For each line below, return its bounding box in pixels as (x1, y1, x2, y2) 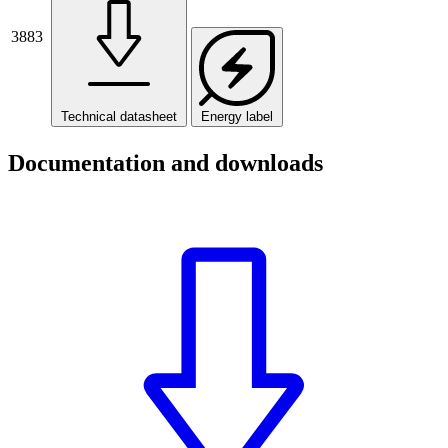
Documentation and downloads (8, 150, 323, 177)
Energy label (201, 109, 273, 125)
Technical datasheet (61, 109, 177, 125)
